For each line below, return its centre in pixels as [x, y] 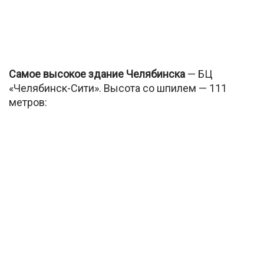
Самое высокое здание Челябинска [97, 74]
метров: [28, 103]
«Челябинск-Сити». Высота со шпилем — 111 [118, 88]
